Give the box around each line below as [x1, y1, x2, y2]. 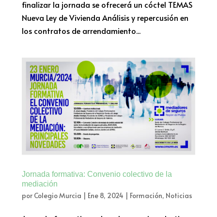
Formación [129, 191, 162, 201]
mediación [21, 180, 58, 188]
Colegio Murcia [33, 191, 81, 201]
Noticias [165, 191, 192, 201]
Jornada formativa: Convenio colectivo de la [21, 170, 172, 179]
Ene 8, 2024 [87, 191, 124, 201]
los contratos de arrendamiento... [21, 25, 140, 36]
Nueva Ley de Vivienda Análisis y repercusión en [21, 12, 188, 23]
